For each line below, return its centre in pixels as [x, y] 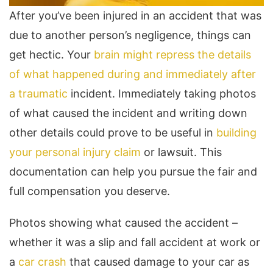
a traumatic [38, 94]
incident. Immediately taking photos [162, 94]
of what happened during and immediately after [133, 74]
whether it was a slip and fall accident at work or [135, 243]
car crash [42, 262]
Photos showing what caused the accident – [123, 223]
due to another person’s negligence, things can [130, 35]
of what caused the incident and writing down [128, 113]
